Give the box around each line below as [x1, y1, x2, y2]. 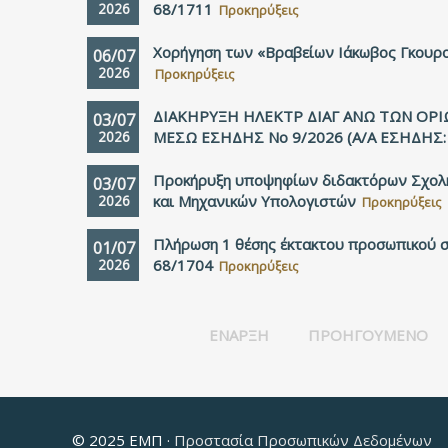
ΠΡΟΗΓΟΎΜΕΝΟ [307, 325, 428, 345]
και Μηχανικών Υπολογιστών [153, 191, 356, 211]
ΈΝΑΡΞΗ [208, 325, 269, 345]
